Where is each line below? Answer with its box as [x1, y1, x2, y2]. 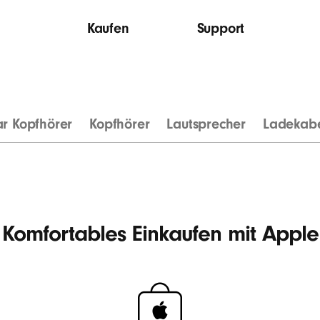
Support [196, 20, 245, 36]
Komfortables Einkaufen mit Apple [1, 221, 319, 246]
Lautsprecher [166, 116, 246, 132]
